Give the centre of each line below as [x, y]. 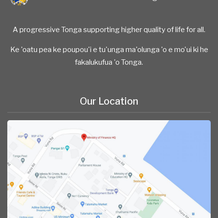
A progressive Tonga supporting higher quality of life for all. [109, 30]
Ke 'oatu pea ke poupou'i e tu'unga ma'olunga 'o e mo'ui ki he [109, 50]
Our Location [109, 101]
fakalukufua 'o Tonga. [109, 63]
